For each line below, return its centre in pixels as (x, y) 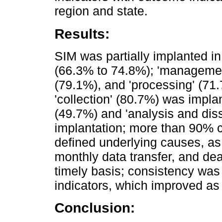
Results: (82, 34)
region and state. (101, 11)
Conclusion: (95, 208)
